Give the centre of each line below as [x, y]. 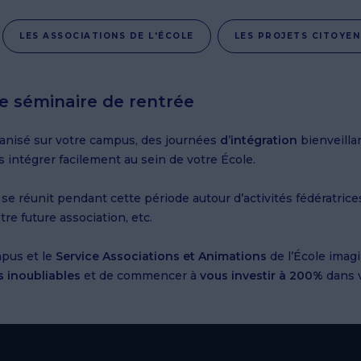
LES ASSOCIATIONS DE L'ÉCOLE [107, 36]
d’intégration [259, 141]
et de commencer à [139, 276]
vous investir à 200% [260, 276]
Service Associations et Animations [161, 257]
